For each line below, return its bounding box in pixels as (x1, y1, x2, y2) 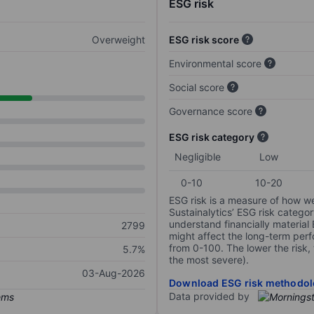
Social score (169, 81, 224, 94)
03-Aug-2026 (82, 267, 145, 280)
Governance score (169, 105, 252, 118)
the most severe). (169, 254, 249, 266)
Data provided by (169, 290, 250, 303)
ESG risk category (169, 131, 254, 144)
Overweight (92, 34, 145, 46)
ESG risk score (169, 34, 239, 46)
